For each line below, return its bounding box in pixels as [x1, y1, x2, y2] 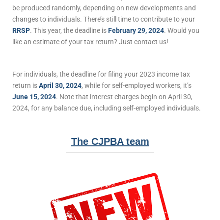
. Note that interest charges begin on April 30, [56, 92, 192, 101]
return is [12, 81, 39, 89]
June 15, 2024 [12, 92, 56, 101]
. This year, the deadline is [30, 26, 108, 34]
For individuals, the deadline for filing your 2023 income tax [12, 70, 190, 78]
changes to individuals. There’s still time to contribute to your [12, 15, 195, 23]
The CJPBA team [71, 136, 149, 147]
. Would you [164, 26, 199, 34]
